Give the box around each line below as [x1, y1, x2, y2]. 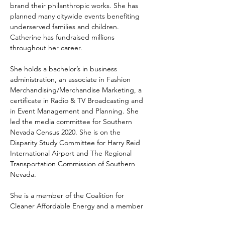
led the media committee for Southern [10, 117, 134, 126]
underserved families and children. [10, 22, 121, 31]
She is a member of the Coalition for [10, 191, 126, 200]
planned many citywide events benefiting [10, 12, 142, 21]
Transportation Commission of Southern [10, 159, 137, 168]
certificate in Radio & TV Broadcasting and [10, 96, 145, 105]
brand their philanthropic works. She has [10, 1, 140, 10]
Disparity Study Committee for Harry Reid [10, 138, 142, 147]
